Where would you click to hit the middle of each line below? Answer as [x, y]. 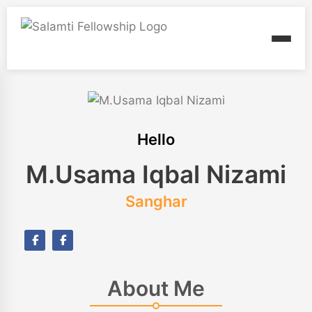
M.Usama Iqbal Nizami [156, 174]
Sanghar [156, 202]
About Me [156, 289]
